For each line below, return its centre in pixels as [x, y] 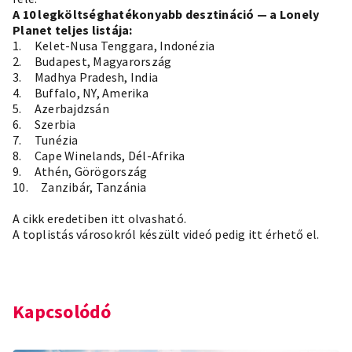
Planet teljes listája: [73, 30]
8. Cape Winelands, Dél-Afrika [99, 156]
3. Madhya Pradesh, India [85, 77]
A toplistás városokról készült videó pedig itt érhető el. [166, 235]
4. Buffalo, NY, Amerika [81, 93]
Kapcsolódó [62, 312]
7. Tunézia [46, 140]
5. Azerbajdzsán [61, 109]
